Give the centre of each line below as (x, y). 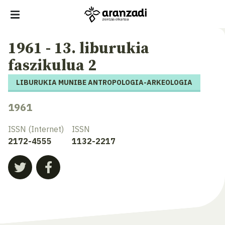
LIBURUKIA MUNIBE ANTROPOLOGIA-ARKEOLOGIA (104, 83)
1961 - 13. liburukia (79, 49)
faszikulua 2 (52, 66)
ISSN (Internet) (36, 129)
